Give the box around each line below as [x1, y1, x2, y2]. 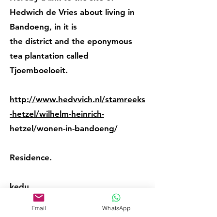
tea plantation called [10, 51, 89, 61]
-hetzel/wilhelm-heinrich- [10, 109, 104, 119]
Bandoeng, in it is [10, 22, 77, 31]
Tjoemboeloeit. [10, 65, 68, 75]
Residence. [10, 153, 52, 162]
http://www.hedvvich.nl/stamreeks [10, 94, 145, 104]
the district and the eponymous [10, 36, 132, 46]
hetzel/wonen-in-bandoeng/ [10, 124, 118, 133]
